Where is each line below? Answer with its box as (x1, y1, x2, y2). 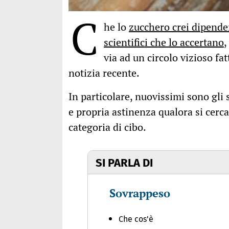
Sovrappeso (109, 186, 171, 201)
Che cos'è (119, 214, 154, 224)
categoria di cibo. (68, 120, 146, 134)
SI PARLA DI (96, 156, 153, 170)
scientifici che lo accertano (104, 35, 224, 50)
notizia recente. (68, 66, 140, 80)
